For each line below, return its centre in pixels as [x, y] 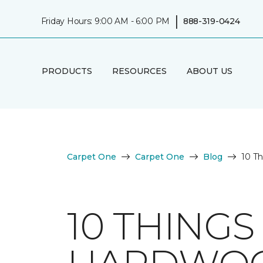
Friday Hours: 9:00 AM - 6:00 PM [105, 21]
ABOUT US [209, 71]
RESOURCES [139, 71]
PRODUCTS [67, 71]
